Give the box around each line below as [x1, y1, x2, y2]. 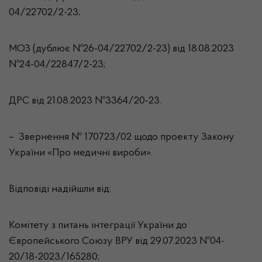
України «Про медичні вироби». [9, 148, 153, 158]
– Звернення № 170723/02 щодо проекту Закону [9, 132, 235, 143]
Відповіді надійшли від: [9, 184, 111, 195]
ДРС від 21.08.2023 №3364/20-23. [9, 96, 161, 106]
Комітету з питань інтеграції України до [9, 220, 187, 231]
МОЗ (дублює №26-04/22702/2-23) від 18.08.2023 [9, 44, 234, 54]
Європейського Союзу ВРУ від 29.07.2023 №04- [9, 236, 225, 247]
